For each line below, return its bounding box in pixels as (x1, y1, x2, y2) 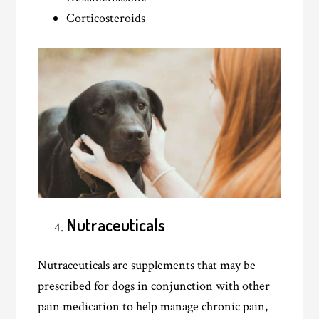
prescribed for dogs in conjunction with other (38, 278, 271, 295)
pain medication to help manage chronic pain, (38, 298, 268, 315)
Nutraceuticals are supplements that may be (38, 257, 256, 274)
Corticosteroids (66, 9, 146, 26)
